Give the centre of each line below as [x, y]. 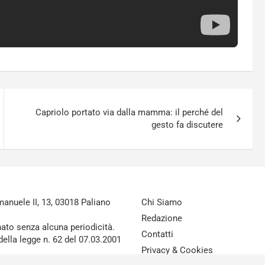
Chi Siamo [162, 203]
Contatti [157, 235]
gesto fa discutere [188, 125]
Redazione [162, 219]
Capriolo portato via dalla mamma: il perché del [130, 113]
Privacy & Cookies [177, 251]
